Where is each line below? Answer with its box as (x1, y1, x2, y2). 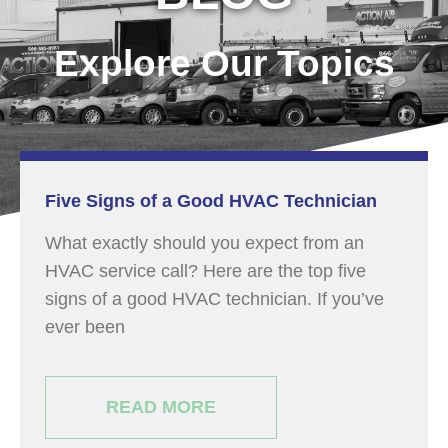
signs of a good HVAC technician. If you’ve (45, 289, 384, 309)
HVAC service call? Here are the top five (45, 261, 366, 281)
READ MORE (106, 397, 216, 417)
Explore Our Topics (53, 42, 395, 84)
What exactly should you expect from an (45, 233, 364, 253)
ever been (45, 317, 125, 337)
